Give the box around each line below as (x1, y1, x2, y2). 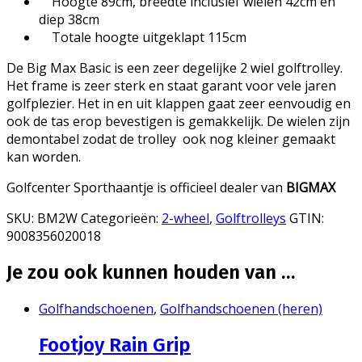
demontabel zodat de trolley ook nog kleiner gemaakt (6, 129, 335, 148)
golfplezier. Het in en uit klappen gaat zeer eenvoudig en (6, 94, 351, 112)
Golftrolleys (216, 208, 286, 227)
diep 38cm (39, 10, 99, 28)
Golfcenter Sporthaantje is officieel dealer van (6, 178, 286, 196)
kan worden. (6, 147, 81, 166)
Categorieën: (81, 208, 162, 227)
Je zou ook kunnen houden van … (6, 260, 295, 284)
